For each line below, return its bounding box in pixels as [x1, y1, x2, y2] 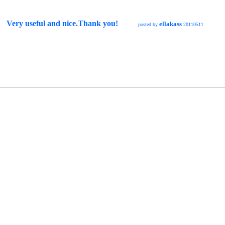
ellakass [159, 20, 182, 28]
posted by [138, 22, 159, 27]
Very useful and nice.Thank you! [7, 19, 118, 28]
